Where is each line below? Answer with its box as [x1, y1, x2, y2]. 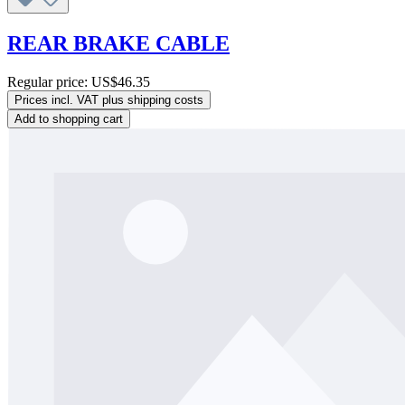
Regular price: [7, 74, 91, 90]
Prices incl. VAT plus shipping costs [14, 93, 203, 108]
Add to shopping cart [14, 112, 123, 127]
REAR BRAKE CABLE [7, 32, 230, 56]
